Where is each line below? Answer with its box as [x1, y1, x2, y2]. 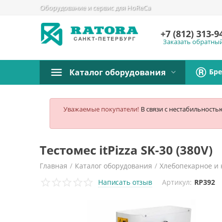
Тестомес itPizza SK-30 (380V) [40, 142, 213, 158]
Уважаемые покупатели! [63, 105, 139, 113]
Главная [40, 161, 67, 170]
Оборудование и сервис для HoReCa [40, 3, 151, 12]
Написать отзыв [98, 177, 153, 187]
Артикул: [162, 177, 192, 187]
